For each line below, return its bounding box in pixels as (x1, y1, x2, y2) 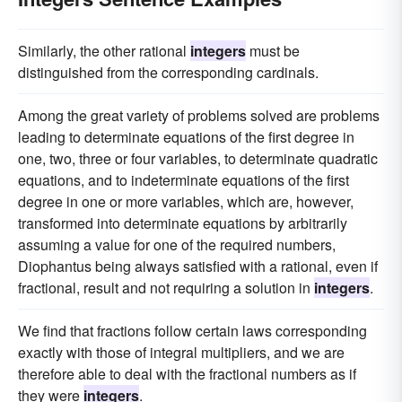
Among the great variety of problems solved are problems (18, 105, 380, 126)
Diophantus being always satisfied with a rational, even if (18, 256, 378, 276)
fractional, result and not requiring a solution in (18, 277, 314, 298)
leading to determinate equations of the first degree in (18, 127, 354, 147)
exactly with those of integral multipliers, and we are (18, 342, 345, 363)
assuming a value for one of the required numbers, (18, 234, 336, 255)
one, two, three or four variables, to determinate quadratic (18, 148, 378, 169)
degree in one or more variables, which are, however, (18, 191, 354, 212)
